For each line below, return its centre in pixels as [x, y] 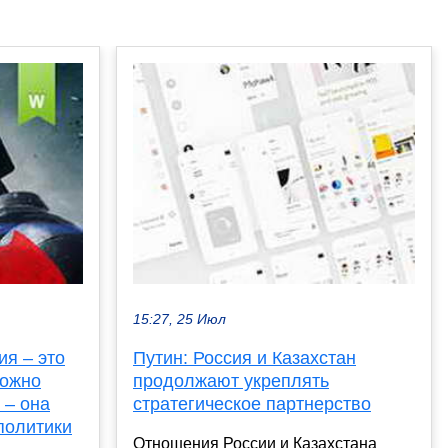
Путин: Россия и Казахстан [244, 358]
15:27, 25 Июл [179, 320]
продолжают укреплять [231, 381]
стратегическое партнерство [252, 404]
